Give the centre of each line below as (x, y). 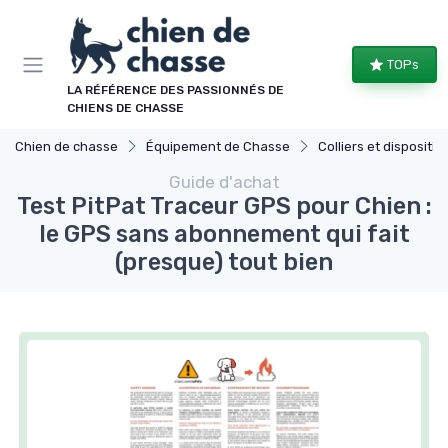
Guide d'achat (224, 182)
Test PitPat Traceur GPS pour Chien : (224, 206)
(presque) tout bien (224, 262)
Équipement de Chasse (218, 146)
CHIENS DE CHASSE (125, 108)
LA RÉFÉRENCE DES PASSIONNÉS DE (175, 90)
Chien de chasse (66, 146)
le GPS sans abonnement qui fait (224, 234)
